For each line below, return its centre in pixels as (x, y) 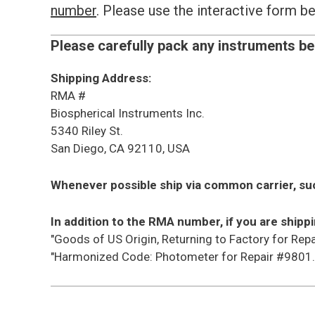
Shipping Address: (101, 78)
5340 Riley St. (87, 131)
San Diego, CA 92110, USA (120, 148)
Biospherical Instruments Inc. (128, 113)
